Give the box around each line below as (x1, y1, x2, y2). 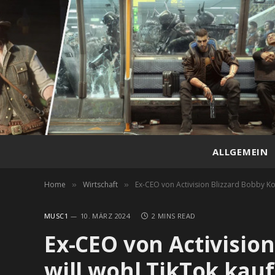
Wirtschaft (83, 179, 118, 190)
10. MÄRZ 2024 (80, 211, 131, 220)
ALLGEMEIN (212, 145, 268, 158)
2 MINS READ (151, 211, 196, 220)
